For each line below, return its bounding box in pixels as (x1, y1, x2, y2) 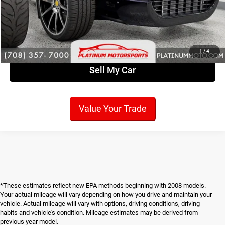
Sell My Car (89, 64, 136, 75)
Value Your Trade (78, 103, 147, 114)
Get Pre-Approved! (75, 39, 150, 50)
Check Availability (76, 11, 149, 22)
